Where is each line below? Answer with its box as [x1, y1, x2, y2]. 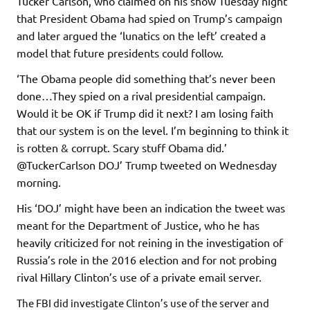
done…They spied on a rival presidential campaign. [17, 88, 266, 102]
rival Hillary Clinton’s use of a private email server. [17, 269, 262, 284]
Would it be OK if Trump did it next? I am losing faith [17, 105, 273, 120]
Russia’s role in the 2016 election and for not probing [17, 252, 277, 266]
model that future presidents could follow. [17, 45, 224, 60]
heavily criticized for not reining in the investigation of [17, 235, 283, 249]
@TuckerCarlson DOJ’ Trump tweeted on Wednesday [17, 157, 277, 172]
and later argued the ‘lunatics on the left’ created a [17, 28, 266, 42]
